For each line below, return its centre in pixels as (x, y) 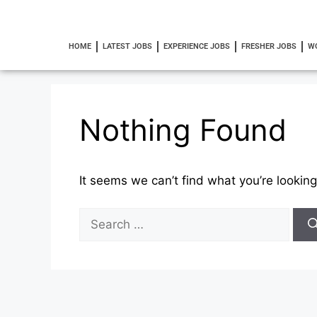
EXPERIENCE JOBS (196, 46)
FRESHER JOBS (269, 46)
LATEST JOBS (127, 46)
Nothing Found (183, 130)
